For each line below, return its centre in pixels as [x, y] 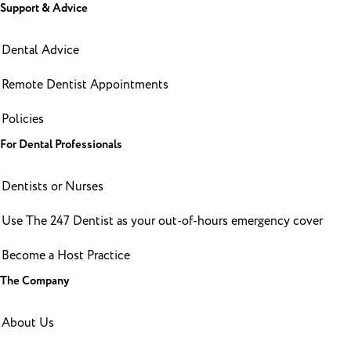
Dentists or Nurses [52, 187]
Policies [23, 119]
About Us [28, 323]
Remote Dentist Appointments [85, 85]
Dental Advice [40, 51]
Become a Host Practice [66, 256]
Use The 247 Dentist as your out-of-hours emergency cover [162, 221]
